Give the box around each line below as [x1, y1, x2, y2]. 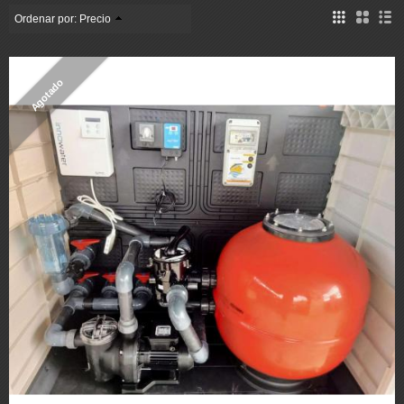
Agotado [28, 76, 66, 114]
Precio [79, 13, 111, 26]
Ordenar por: [14, 13, 79, 26]
